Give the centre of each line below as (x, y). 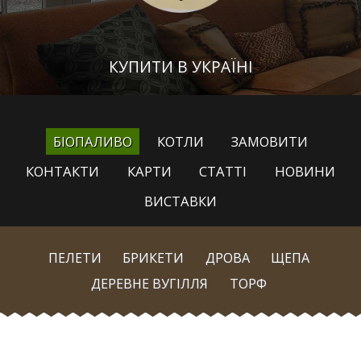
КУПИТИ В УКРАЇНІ (180, 66)
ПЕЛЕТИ (75, 257)
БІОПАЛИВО (92, 142)
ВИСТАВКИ (180, 201)
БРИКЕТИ (154, 257)
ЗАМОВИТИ (270, 142)
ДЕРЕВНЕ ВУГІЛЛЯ (150, 283)
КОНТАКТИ (62, 172)
